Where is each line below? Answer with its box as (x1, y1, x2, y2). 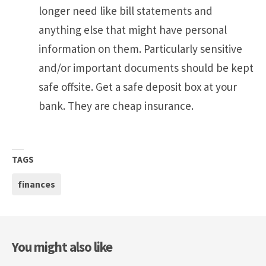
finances (18, 178, 55, 190)
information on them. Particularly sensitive (39, 42, 242, 56)
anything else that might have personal (39, 23, 227, 37)
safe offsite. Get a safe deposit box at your (39, 80, 237, 94)
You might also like (12, 238, 112, 255)
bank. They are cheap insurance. (39, 99, 194, 113)
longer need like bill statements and (39, 4, 213, 18)
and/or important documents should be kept (39, 61, 254, 75)
